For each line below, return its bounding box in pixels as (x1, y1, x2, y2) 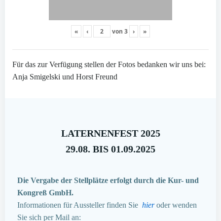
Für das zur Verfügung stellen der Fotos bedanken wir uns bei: (12, 60, 206, 69)
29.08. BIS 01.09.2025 (66, 143, 155, 154)
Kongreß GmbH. (17, 188, 74, 197)
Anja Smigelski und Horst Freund (12, 72, 117, 81)
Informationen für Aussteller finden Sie (17, 200, 138, 209)
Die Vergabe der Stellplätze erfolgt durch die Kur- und (17, 176, 199, 184)
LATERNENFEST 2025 (61, 127, 160, 139)
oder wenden (156, 200, 197, 209)
